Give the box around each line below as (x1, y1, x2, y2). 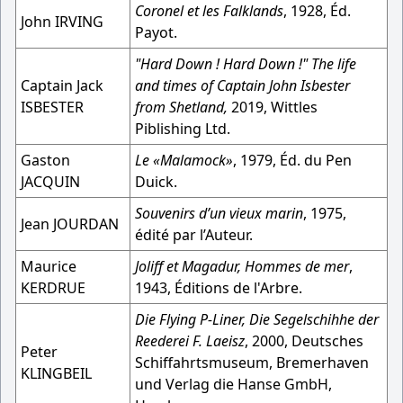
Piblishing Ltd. (135, 119, 230, 139)
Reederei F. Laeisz (135, 331, 245, 351)
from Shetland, (135, 97, 231, 117)
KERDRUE (21, 278, 85, 298)
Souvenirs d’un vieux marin (135, 203, 303, 223)
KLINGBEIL (21, 363, 92, 383)
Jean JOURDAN (21, 214, 119, 234)
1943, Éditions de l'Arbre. (135, 278, 302, 298)
